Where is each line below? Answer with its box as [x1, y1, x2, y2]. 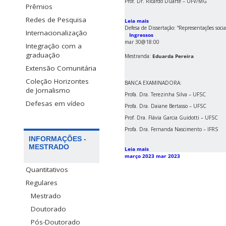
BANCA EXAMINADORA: [125, 79, 182, 87]
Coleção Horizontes [26, 77, 89, 86]
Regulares [26, 178, 58, 187]
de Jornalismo [26, 86, 70, 95]
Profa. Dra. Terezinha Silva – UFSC [125, 91, 206, 98]
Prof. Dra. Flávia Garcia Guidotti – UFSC [125, 114, 218, 122]
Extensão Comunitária [26, 64, 96, 73]
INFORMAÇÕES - [29, 134, 86, 143]
